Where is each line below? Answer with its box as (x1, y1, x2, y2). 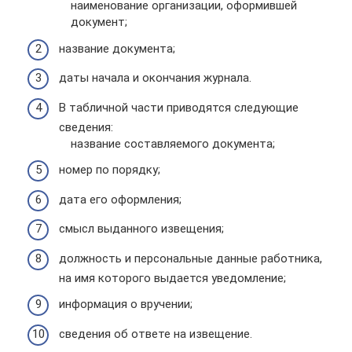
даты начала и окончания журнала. (59, 71, 251, 85)
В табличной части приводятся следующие (59, 100, 299, 115)
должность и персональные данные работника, (59, 251, 322, 266)
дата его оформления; (59, 192, 181, 207)
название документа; (59, 41, 175, 56)
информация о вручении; (59, 297, 192, 311)
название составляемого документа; (71, 136, 275, 151)
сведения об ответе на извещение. (59, 326, 252, 341)
